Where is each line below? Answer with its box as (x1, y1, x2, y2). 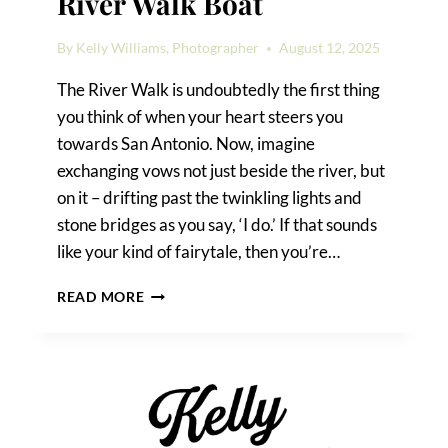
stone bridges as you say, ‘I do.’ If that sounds (57, 214, 378, 236)
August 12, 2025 (279, 40, 381, 57)
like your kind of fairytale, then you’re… (57, 241, 341, 263)
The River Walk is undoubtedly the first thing (57, 79, 381, 101)
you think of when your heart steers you (57, 106, 344, 128)
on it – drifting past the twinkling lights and (57, 187, 363, 209)
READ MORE (57, 289, 145, 306)
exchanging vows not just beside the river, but (57, 160, 386, 182)
